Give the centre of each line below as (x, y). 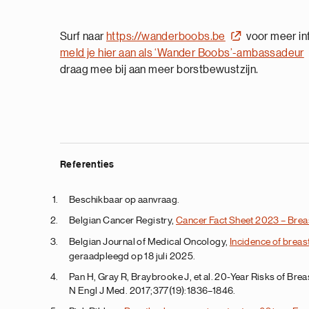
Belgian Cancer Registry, (122, 220)
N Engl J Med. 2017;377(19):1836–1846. (152, 291)
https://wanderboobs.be (166, 37)
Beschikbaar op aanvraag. (124, 200)
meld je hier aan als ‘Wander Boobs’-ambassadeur (182, 53)
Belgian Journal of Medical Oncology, (149, 242)
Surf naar (83, 37)
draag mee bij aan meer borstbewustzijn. (159, 70)
